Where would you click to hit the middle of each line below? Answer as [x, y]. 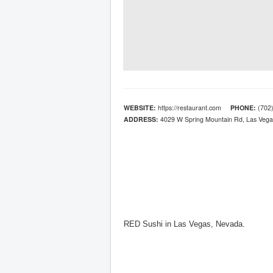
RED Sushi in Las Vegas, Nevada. [184, 224]
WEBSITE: [140, 108]
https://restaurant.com [193, 108]
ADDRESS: [141, 119]
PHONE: [243, 108]
